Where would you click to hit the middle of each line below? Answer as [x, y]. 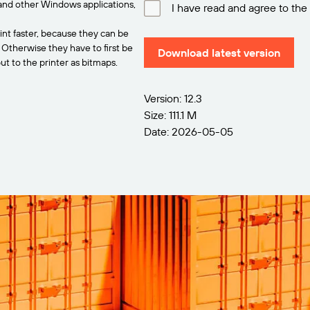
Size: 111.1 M [170, 115]
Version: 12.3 [173, 98]
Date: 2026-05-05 [189, 131]
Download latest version [219, 53]
